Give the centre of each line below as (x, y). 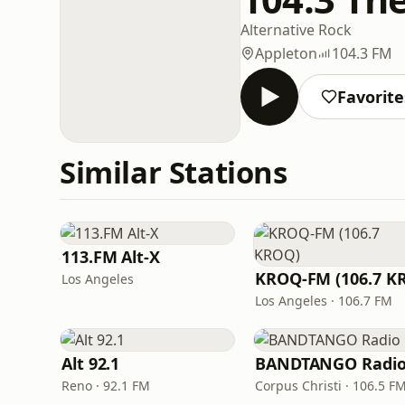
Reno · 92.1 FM (106, 386)
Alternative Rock (296, 29)
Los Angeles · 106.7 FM (324, 301)
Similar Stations (174, 172)
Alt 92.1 (91, 363)
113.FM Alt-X (111, 257)
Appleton (286, 53)
